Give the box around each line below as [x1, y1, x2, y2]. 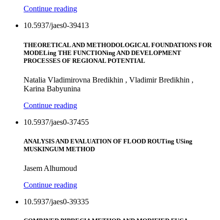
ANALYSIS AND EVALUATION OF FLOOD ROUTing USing [24, 137, 192, 145]
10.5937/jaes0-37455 [24, 117, 89, 126]
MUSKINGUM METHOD [24, 145, 95, 153]
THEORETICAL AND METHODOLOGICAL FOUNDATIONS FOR [24, 41, 212, 49]
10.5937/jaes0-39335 [24, 197, 89, 206]
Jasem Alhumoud [24, 164, 77, 173]
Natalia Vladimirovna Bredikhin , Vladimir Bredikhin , [24, 75, 193, 84]
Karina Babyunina [24, 84, 81, 93]
